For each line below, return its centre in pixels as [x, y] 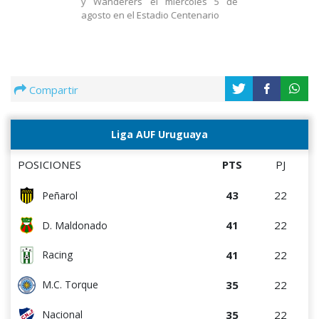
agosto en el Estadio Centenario [150, 15]
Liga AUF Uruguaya [159, 134]
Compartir [54, 89]
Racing [57, 255]
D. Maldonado [75, 226]
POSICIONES [49, 164]
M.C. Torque [70, 285]
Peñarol [60, 196]
